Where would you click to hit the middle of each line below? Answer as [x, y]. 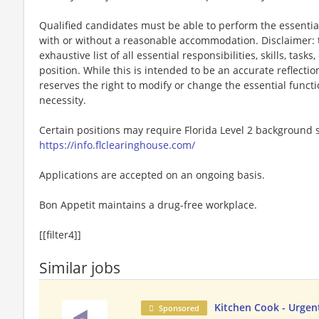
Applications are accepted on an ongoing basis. [152, 174]
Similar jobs [80, 267]
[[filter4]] [60, 234]
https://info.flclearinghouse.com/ [117, 145]
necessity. [63, 100]
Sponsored [179, 308]
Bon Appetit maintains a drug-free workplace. [148, 204]
